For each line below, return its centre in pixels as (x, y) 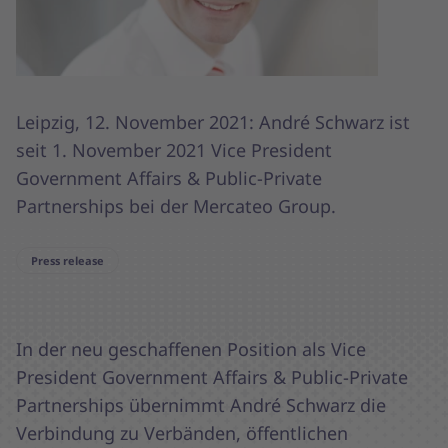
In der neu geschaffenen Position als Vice (191, 348)
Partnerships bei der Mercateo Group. (176, 205)
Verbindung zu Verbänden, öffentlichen (182, 432)
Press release (67, 260)
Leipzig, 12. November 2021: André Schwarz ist (213, 121)
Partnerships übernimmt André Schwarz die (201, 404)
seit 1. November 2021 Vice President (174, 149)
